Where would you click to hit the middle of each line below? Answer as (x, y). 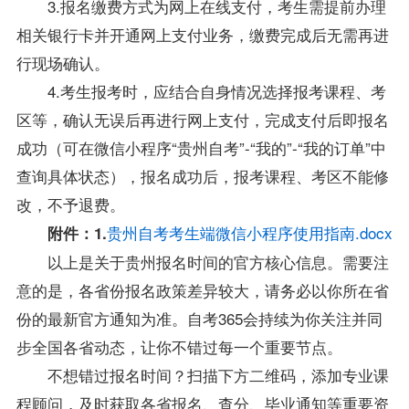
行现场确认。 (63, 62)
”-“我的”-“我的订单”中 (312, 147)
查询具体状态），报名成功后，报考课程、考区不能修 (202, 175)
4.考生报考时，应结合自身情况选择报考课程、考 (216, 90)
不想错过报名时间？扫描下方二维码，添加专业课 (218, 374)
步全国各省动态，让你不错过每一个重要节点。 (179, 346)
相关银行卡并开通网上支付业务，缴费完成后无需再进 (202, 34)
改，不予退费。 (70, 204)
